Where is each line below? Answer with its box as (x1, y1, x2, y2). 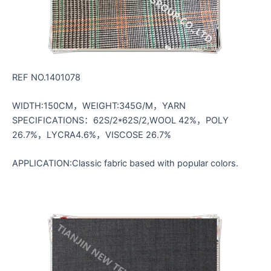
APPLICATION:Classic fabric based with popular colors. (12, 158, 238, 169)
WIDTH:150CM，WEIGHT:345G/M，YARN (12, 100, 186, 111)
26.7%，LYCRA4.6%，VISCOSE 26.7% (12, 129, 171, 140)
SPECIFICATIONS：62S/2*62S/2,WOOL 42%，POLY (12, 114, 229, 126)
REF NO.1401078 (12, 71, 80, 83)
